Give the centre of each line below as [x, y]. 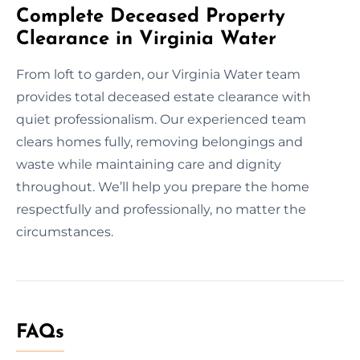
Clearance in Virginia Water [146, 39]
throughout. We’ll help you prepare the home [163, 186]
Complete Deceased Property [151, 16]
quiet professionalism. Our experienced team [161, 119]
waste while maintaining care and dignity [149, 164]
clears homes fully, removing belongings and [160, 141]
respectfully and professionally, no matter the [161, 209]
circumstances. [65, 231]
